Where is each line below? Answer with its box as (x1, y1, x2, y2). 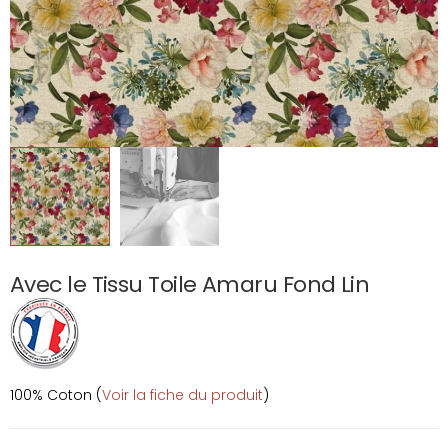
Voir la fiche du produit (102, 385, 263, 406)
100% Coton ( (10, 385, 102, 406)
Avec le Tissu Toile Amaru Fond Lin (10, 269, 370, 301)
